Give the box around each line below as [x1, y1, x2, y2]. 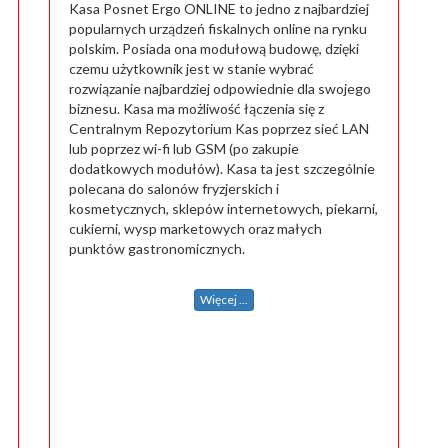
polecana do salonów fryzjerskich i [69, 180, 279, 197]
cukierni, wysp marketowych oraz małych [69, 220, 322, 237]
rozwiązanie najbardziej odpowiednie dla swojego [69, 80, 371, 97]
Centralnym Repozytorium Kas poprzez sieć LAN [69, 120, 369, 137]
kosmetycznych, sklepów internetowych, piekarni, [69, 200, 378, 217]
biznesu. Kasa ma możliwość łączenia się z [69, 100, 324, 117]
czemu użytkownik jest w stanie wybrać [69, 60, 314, 77]
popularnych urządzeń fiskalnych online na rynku [69, 20, 367, 37]
